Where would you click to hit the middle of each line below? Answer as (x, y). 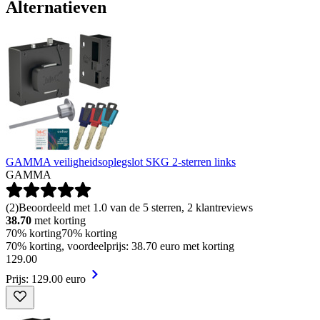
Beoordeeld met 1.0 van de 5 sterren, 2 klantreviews (136, 208)
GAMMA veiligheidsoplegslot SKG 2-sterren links (121, 162)
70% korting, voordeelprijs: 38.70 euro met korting (120, 246)
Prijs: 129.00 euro (46, 279)
